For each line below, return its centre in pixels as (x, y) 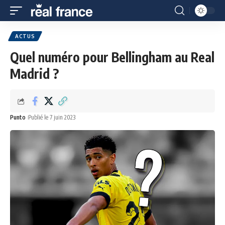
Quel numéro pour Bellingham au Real (112, 57)
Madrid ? (34, 74)
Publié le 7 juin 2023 (52, 117)
